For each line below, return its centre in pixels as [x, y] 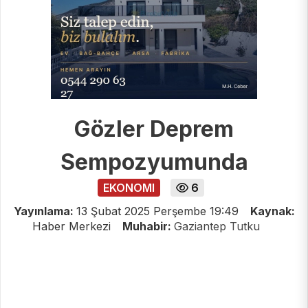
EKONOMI [129, 188]
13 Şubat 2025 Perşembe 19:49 [157, 211]
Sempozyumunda [154, 162]
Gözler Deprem [154, 129]
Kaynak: [272, 211]
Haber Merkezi [73, 227]
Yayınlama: [45, 211]
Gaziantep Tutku [217, 227]
